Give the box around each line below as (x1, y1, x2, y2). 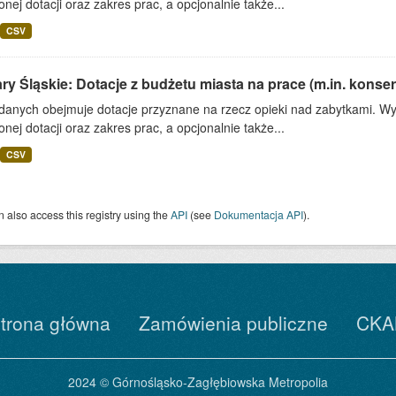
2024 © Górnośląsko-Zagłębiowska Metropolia (68, 373, 328, 391)
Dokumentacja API (213, 207, 303, 222)
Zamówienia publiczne (139, 309, 328, 336)
